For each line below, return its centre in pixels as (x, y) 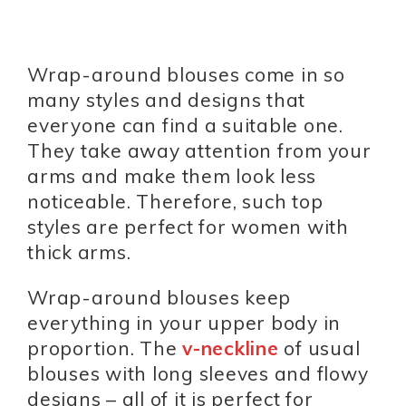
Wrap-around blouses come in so (186, 75)
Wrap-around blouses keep (159, 298)
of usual (319, 348)
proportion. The (105, 348)
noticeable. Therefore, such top (175, 202)
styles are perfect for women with (188, 227)
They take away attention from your (199, 151)
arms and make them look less (172, 176)
